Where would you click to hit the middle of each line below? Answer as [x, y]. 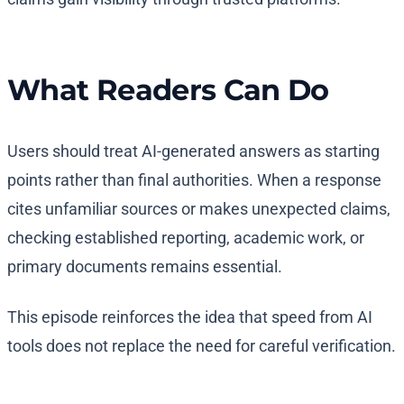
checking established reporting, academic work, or [186, 238]
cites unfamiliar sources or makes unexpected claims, [199, 209]
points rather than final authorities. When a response [194, 180]
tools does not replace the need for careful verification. [202, 346]
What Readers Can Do [168, 90]
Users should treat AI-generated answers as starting [193, 151]
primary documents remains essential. [145, 267]
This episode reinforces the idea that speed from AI [190, 317]
